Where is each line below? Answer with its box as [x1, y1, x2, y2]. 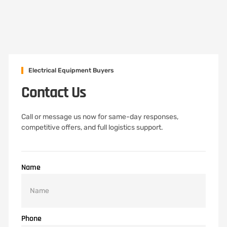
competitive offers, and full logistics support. [21, 123, 163, 132]
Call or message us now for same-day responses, [21, 112, 178, 121]
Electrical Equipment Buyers [28, 66, 114, 74]
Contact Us [21, 83, 86, 103]
